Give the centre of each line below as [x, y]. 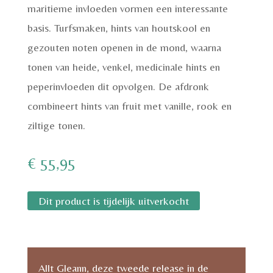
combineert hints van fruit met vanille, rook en [129, 106]
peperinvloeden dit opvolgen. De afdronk [118, 86]
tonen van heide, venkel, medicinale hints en [123, 67]
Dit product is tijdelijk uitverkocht [113, 201]
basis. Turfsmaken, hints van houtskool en [119, 28]
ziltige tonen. [56, 125]
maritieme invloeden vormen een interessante [127, 8]
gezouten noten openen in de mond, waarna [124, 47]
